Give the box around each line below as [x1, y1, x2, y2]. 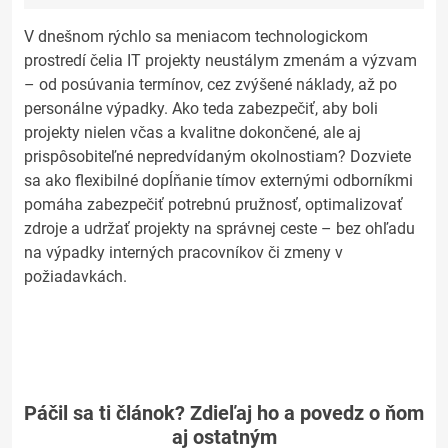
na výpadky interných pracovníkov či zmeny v [24, 243, 343, 262]
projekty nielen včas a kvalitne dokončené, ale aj [24, 123, 361, 142]
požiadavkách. [24, 267, 127, 286]
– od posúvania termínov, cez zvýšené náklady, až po [24, 75, 397, 94]
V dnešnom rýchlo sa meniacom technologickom [24, 27, 368, 46]
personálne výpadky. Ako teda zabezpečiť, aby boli [24, 99, 378, 118]
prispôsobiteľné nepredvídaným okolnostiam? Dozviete [24, 147, 411, 166]
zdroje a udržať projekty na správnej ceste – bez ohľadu [24, 219, 415, 238]
